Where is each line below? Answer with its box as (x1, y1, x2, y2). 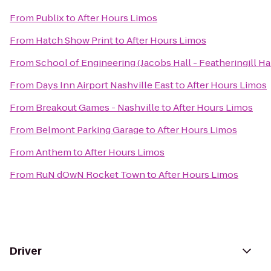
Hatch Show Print (36, 34, 113, 47)
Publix (36, 11, 64, 24)
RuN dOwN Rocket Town (36, 168, 145, 181)
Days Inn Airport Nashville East (36, 79, 174, 91)
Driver (10, 244, 42, 258)
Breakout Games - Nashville (36, 101, 160, 114)
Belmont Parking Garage (36, 123, 144, 136)
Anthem (36, 146, 71, 158)
